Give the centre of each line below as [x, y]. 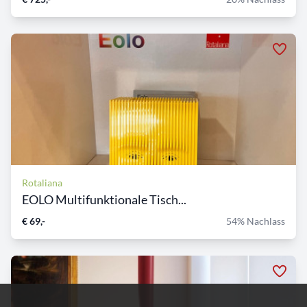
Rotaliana [42, 183]
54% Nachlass [256, 221]
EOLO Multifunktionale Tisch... [104, 200]
